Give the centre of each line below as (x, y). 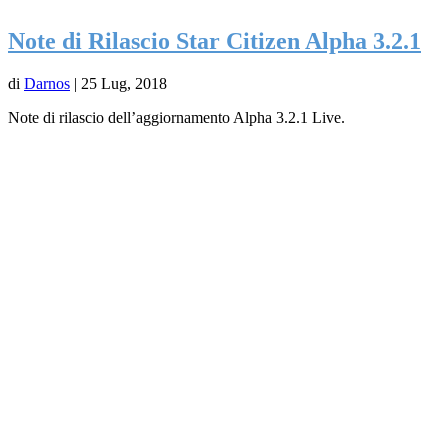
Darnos (47, 83)
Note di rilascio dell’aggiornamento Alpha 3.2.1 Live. (176, 117)
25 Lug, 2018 (124, 83)
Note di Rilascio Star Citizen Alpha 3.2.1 (214, 40)
